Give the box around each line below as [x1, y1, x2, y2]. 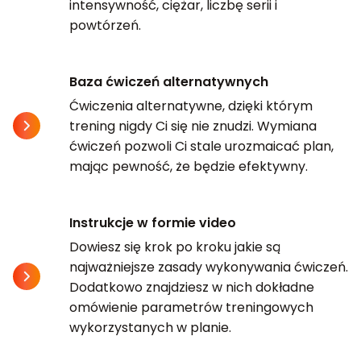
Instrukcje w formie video [69, 214, 236, 233]
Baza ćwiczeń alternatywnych [69, 73, 268, 92]
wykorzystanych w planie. [69, 318, 231, 338]
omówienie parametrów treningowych [69, 298, 313, 317]
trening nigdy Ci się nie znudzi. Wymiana [69, 117, 317, 136]
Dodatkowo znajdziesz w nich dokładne [69, 278, 314, 297]
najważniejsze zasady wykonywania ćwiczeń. [69, 258, 348, 277]
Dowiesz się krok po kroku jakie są [69, 238, 280, 257]
